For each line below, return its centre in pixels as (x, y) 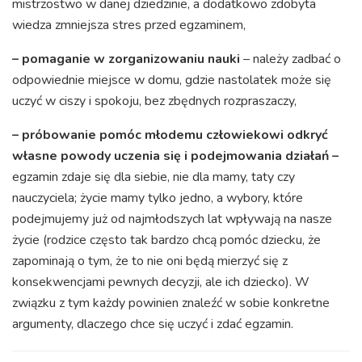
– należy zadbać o (290, 59)
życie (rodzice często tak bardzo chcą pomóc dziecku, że (166, 240)
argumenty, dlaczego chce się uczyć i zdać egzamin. (153, 324)
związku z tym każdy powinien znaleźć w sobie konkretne (171, 303)
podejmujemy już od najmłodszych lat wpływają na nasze (172, 219)
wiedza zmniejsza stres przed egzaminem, (129, 25)
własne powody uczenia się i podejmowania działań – (175, 156)
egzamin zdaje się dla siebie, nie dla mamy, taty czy (154, 177)
